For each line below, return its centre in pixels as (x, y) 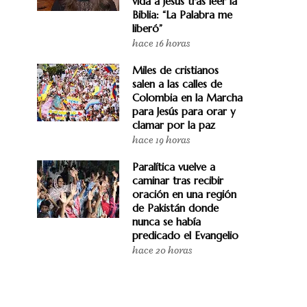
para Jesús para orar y (184, 111)
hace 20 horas (162, 250)
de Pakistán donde (175, 208)
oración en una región (184, 194)
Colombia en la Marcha (187, 98)
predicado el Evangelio (185, 235)
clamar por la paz (174, 125)
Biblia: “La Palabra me (182, 15)
